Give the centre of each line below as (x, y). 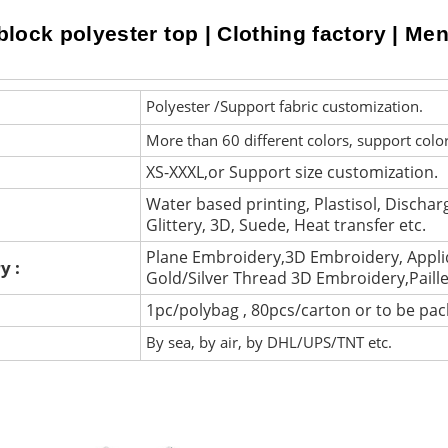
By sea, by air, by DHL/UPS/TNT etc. (268, 341)
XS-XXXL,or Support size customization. (291, 171)
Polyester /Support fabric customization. (284, 105)
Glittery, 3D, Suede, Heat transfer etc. (285, 224)
